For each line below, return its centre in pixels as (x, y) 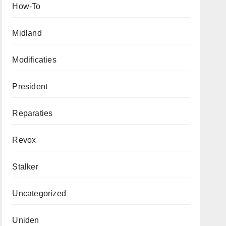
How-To (26, 6)
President (30, 87)
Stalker (25, 167)
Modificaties (34, 60)
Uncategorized (39, 193)
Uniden (26, 220)
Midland (27, 33)
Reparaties (33, 113)
